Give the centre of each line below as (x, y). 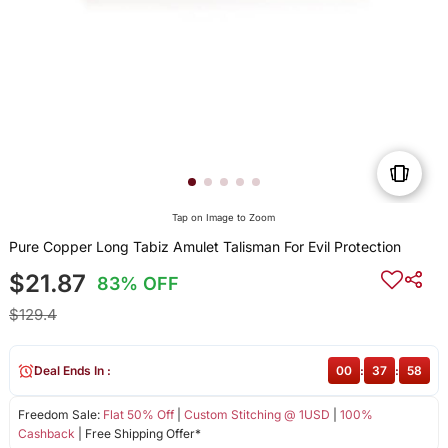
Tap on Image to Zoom (224, 218)
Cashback (46, 434)
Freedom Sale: (60, 415)
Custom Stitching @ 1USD (256, 415)
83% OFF (138, 284)
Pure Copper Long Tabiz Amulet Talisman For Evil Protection (204, 247)
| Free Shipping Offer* (137, 434)
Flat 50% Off (138, 415)
